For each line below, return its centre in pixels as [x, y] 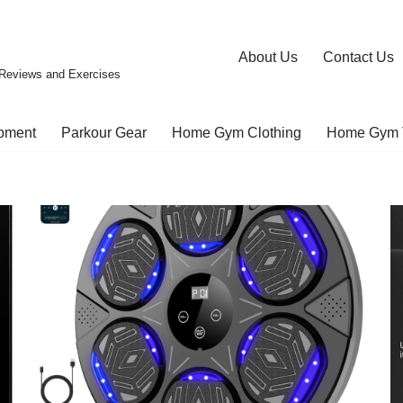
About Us [268, 57]
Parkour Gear [103, 132]
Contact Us [358, 57]
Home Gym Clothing [236, 132]
